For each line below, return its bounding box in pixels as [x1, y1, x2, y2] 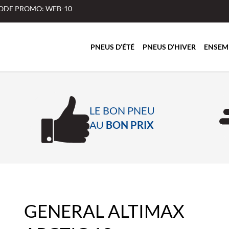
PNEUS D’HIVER [142, 42, 196, 51]
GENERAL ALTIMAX [24, 199, 185, 221]
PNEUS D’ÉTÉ [90, 42, 134, 51]
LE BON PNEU [89, 104, 155, 117]
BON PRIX [105, 119, 154, 131]
